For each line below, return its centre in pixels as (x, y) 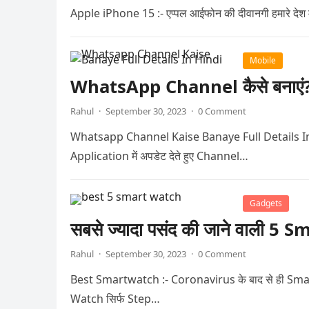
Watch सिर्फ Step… (115, 299)
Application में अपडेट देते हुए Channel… (159, 156)
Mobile (263, 60)
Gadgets (266, 203)
